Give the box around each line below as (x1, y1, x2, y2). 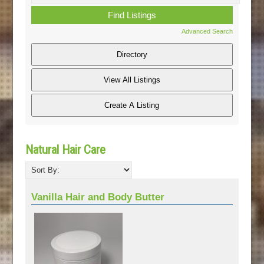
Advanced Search (181, 27, 233, 35)
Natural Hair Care (25, 142, 105, 157)
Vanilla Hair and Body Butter (31, 191, 165, 203)
